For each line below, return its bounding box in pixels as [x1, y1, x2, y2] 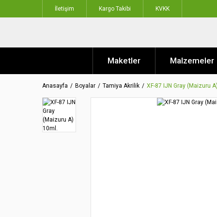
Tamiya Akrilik [103, 82, 139, 89]
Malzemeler [170, 56, 214, 65]
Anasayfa [42, 82, 68, 89]
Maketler [108, 56, 140, 65]
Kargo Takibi [99, 5, 131, 12]
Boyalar [75, 82, 95, 89]
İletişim [55, 5, 74, 12]
